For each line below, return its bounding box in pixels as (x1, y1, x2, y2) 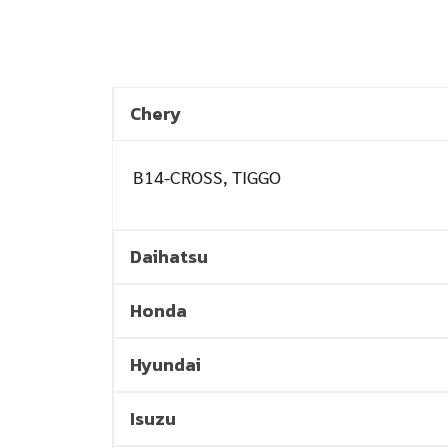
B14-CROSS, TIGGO (133, 165, 281, 188)
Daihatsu (130, 243, 208, 270)
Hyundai (130, 351, 201, 378)
